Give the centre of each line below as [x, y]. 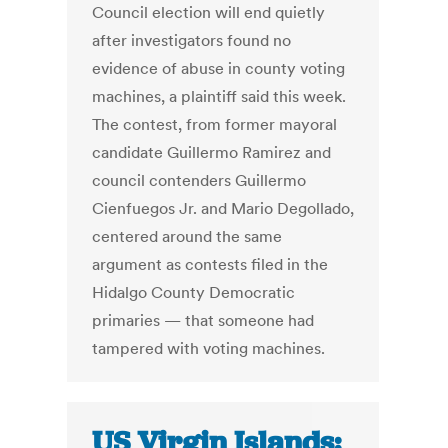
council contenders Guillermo [199, 180]
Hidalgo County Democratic [194, 292]
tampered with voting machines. [209, 348]
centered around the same [187, 236]
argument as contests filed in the [210, 264]
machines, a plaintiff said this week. [219, 96]
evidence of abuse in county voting [219, 68]
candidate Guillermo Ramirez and [212, 152]
